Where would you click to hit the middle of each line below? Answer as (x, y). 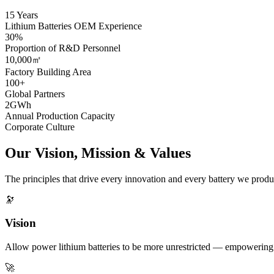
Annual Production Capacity (60, 116)
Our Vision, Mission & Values (98, 153)
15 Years (21, 15)
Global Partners (35, 94)
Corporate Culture (40, 127)
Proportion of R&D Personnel (63, 48)
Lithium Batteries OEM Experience (73, 26)
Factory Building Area (48, 72)
